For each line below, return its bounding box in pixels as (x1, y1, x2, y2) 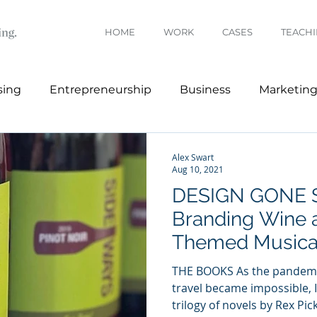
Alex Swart (172, 151, 214, 163)
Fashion (204, 139, 249, 153)
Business (180, 83, 231, 96)
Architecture (105, 139, 176, 153)
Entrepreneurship (50, 83, 151, 96)
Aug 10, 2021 (172, 163, 224, 175)
